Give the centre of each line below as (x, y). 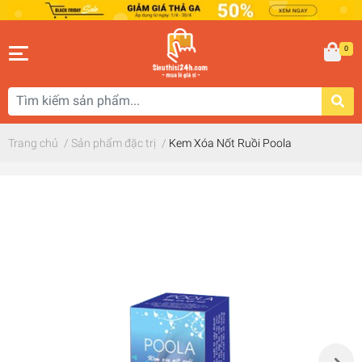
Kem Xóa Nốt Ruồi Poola (230, 143)
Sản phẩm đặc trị (114, 143)
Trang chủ (33, 143)
